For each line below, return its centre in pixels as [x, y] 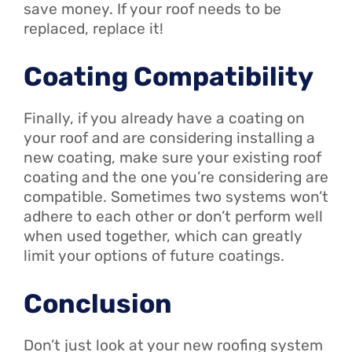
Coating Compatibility [169, 76]
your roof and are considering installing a [169, 137]
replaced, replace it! [93, 29]
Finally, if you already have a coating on [164, 118]
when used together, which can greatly [163, 236]
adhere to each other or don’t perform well [173, 216]
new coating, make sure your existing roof [172, 157]
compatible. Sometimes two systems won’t [176, 196]
